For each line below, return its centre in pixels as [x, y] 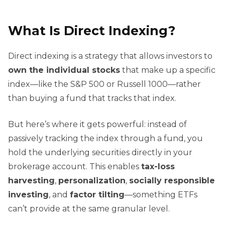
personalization [92, 181]
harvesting [31, 181]
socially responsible [172, 181]
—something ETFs [161, 195]
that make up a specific [168, 70]
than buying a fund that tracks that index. [92, 98]
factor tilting [97, 195]
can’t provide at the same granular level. [89, 209]
